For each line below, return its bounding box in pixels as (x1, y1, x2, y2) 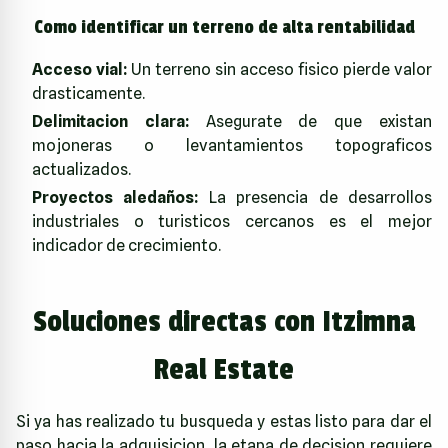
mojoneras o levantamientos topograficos (32, 136, 432, 156)
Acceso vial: (32, 60, 127, 80)
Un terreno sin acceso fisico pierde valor (127, 60, 432, 80)
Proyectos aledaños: (32, 188, 199, 208)
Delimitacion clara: (32, 112, 189, 132)
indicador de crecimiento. (32, 236, 221, 256)
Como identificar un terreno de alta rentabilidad (33, 16, 415, 39)
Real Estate (154, 352, 294, 389)
